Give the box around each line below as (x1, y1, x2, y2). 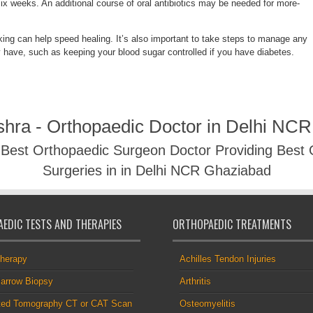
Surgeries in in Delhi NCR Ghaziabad (42, 163, 271, 179)
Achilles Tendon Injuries (180, 254, 277, 265)
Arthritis (180, 276, 212, 287)
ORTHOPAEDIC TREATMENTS (173, 216, 292, 233)
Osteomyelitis (180, 298, 236, 310)
